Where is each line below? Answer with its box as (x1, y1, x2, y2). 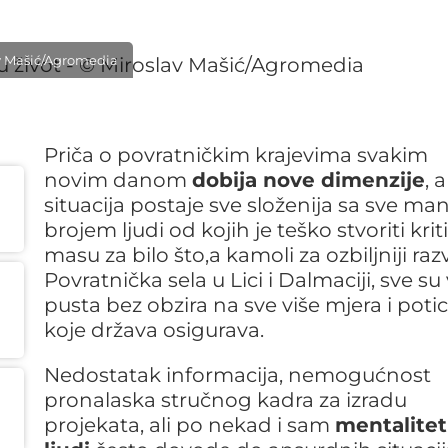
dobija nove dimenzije (191, 168, 425, 192)
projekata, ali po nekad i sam (43, 413, 335, 437)
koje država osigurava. (43, 318, 264, 342)
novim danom (43, 168, 192, 192)
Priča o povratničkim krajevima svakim (43, 143, 428, 167)
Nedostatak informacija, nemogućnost (43, 363, 431, 387)
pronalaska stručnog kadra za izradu (43, 388, 407, 412)
